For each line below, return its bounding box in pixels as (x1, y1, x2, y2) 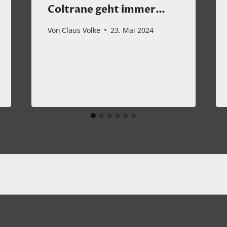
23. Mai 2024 (110, 25, 154, 35)
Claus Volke (61, 25, 100, 35)
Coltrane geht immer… (47, 2, 165, 16)
